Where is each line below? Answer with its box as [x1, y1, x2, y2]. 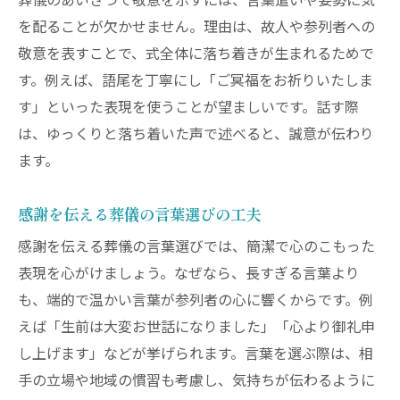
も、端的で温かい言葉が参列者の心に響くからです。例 [18, 288, 373, 313]
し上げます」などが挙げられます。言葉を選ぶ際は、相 [18, 342, 373, 367]
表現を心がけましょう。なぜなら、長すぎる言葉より [18, 262, 360, 287]
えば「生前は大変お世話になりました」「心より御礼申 [18, 315, 375, 340]
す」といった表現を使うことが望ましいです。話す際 [18, 96, 359, 121]
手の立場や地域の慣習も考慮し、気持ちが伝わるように [18, 369, 375, 394]
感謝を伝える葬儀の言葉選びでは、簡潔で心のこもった [18, 235, 375, 260]
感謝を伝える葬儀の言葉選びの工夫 [18, 202, 261, 225]
